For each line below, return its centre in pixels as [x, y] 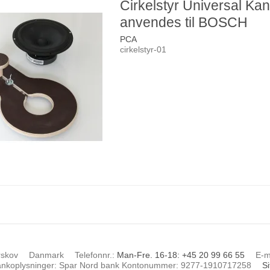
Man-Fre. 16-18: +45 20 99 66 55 [181, 255]
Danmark [47, 255]
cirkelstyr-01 [143, 49]
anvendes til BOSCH [184, 22]
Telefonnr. [94, 255]
